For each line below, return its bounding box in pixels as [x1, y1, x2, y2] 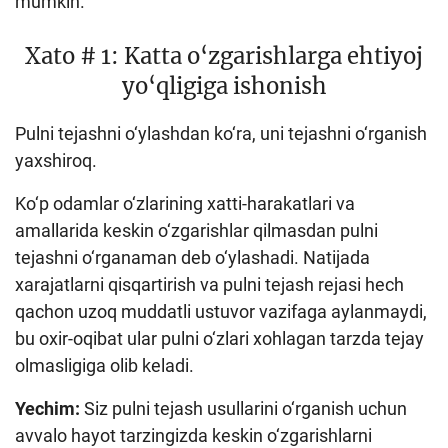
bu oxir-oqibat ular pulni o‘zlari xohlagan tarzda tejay [15, 327, 424, 349]
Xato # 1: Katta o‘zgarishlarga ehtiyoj [25, 41, 423, 70]
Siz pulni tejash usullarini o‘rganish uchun [80, 397, 407, 419]
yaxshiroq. [15, 149, 97, 171]
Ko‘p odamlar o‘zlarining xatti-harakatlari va [15, 192, 355, 214]
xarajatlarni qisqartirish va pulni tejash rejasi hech [15, 273, 404, 295]
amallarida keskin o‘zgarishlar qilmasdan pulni [15, 219, 378, 241]
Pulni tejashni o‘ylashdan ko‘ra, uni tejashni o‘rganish [15, 122, 427, 144]
